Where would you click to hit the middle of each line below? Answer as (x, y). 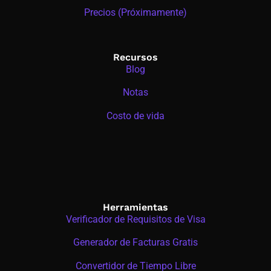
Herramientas (135, 207)
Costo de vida (135, 116)
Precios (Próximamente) (135, 12)
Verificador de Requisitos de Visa (135, 219)
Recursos (135, 57)
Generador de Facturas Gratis (135, 243)
